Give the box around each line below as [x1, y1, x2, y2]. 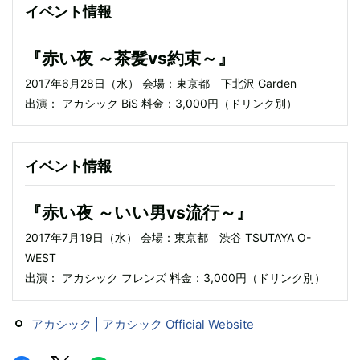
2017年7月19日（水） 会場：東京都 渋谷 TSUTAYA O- [25, 230, 311, 244]
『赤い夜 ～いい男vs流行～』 [25, 202, 253, 223]
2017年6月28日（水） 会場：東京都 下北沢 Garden [25, 76, 297, 90]
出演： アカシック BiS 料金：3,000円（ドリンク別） [25, 96, 297, 110]
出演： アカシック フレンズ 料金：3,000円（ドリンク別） [25, 270, 325, 284]
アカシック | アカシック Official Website [31, 316, 254, 332]
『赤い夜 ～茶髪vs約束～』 [25, 47, 235, 68]
